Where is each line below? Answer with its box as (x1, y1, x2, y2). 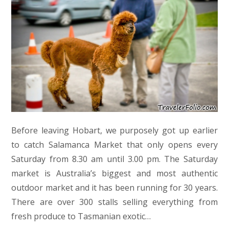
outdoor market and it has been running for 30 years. (11, 181, 218, 193)
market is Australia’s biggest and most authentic (11, 167, 218, 179)
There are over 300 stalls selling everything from (11, 196, 218, 208)
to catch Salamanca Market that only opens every (11, 139, 218, 150)
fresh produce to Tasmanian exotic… (11, 210, 151, 222)
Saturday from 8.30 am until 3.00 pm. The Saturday (11, 153, 218, 165)
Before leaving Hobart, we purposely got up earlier (11, 124, 218, 136)
